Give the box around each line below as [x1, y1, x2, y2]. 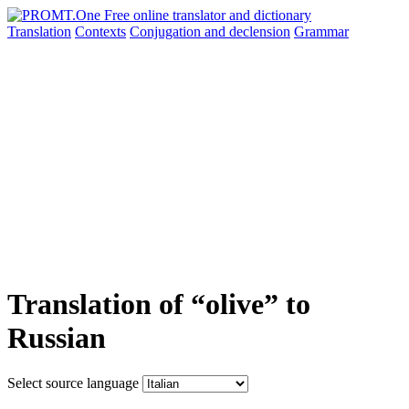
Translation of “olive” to [7, 288, 310, 321]
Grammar [294, 24, 349, 39]
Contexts [75, 24, 126, 39]
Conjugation [130, 24, 204, 39]
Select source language [7, 374, 139, 391]
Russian [7, 321, 106, 355]
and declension [204, 24, 290, 39]
